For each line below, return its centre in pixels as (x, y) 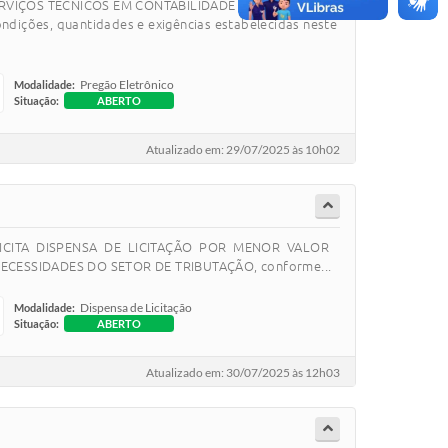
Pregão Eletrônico (127, 84)
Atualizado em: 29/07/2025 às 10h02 (243, 150)
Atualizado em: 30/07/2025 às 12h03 (243, 373)
